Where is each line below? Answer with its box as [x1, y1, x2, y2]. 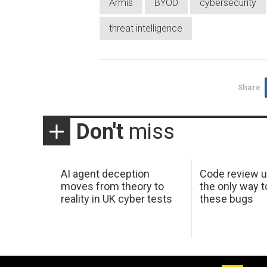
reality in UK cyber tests [60, 193, 172, 206]
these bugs [200, 193, 254, 206]
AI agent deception [60, 167, 150, 181]
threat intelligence [109, 22, 182, 34]
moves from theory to [60, 180, 164, 193]
